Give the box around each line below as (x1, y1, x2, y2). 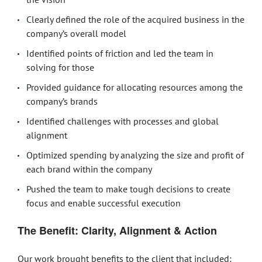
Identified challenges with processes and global (26, 115, 219, 127)
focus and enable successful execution (26, 197, 181, 209)
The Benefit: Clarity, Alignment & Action (18, 223, 217, 238)
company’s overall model (26, 27, 126, 39)
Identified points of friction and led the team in (26, 47, 213, 59)
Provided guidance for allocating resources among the (26, 81, 243, 93)
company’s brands (26, 95, 98, 107)
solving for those (26, 61, 94, 73)
